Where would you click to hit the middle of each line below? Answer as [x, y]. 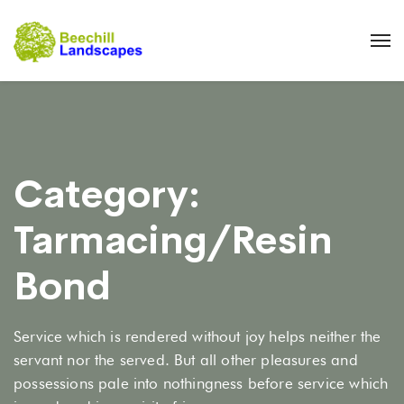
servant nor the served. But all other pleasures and [186, 360]
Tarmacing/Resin [173, 240]
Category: [107, 194]
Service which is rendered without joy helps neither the [197, 336]
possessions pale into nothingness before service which [201, 383]
